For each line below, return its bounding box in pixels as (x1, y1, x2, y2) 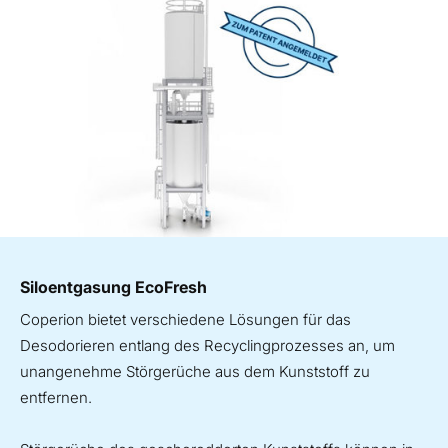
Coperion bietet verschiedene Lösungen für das (20, 309, 351, 329)
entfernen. (20, 387, 92, 407)
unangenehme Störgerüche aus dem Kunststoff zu (20, 361, 370, 381)
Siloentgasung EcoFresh (20, 276, 207, 297)
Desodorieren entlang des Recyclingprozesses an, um (20, 335, 395, 355)
